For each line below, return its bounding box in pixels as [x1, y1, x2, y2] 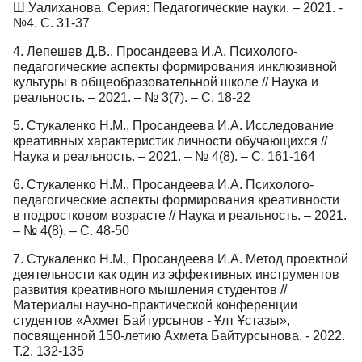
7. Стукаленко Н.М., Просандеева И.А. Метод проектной [13, 251, 348, 266]
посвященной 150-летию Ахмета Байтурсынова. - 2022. [13, 328, 345, 343]
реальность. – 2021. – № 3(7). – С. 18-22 [13, 90, 250, 104]
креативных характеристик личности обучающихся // [13, 133, 327, 148]
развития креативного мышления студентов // [13, 282, 287, 297]
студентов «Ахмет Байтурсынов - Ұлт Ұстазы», [13, 313, 290, 327]
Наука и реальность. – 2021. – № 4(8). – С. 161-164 [13, 149, 315, 163]
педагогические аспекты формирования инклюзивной [13, 59, 337, 74]
